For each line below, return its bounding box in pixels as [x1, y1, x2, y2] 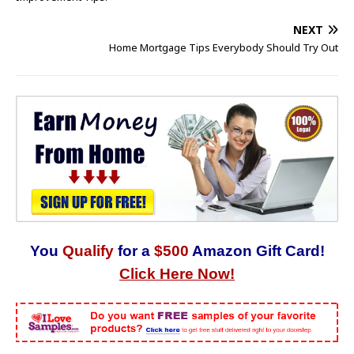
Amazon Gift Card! [191, 242, 325, 259]
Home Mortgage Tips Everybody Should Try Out [109, 40, 338, 55]
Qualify [58, 242, 114, 259]
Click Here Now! [119, 265, 235, 282]
